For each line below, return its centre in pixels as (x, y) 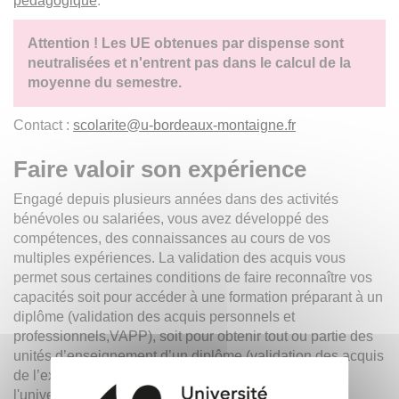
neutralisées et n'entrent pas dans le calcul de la (189, 62)
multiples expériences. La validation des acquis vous (179, 257)
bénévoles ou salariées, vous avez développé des (171, 218)
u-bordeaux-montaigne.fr (218, 125)
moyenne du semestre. (105, 82)
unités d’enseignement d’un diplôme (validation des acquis (199, 355)
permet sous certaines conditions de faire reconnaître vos (193, 277)
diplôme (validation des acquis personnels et (154, 316)
